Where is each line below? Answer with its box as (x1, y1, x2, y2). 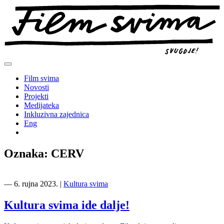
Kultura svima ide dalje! (4, 198, 129, 211)
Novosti (24, 82, 49, 91)
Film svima (24, 73, 59, 82)
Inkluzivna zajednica (24, 109, 89, 118)
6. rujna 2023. (14, 179, 58, 188)
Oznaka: (4, 146, 51, 160)
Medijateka (24, 100, 59, 109)
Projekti (24, 91, 48, 100)
